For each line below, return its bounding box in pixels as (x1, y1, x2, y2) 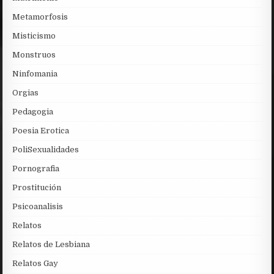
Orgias (12, 87, 39, 97)
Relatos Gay (12, 258, 59, 268)
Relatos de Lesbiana (12, 239, 91, 249)
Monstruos (12, 50, 56, 59)
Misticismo (12, 31, 56, 40)
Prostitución (12, 182, 62, 192)
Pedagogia (12, 106, 54, 116)
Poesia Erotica (12, 125, 70, 135)
